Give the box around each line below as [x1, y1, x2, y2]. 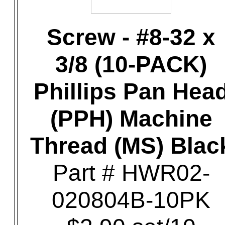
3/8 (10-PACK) [55, 51, 207, 77]
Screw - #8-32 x [47, 24, 215, 50]
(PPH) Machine [50, 105, 212, 132]
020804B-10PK [52, 187, 210, 213]
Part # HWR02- [52, 160, 210, 186]
